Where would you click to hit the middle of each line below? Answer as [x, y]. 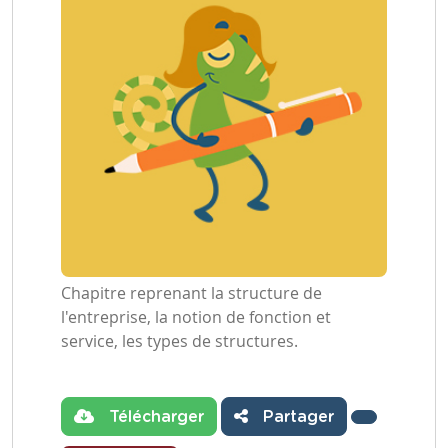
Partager [296, 417]
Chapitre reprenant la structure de [191, 293]
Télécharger [154, 417]
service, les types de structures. [179, 341]
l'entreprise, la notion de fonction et [196, 317]
